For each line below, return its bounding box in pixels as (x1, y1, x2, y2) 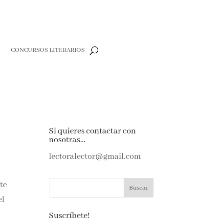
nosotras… (48, 135, 86, 146)
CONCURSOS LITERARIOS (11, 46, 85, 55)
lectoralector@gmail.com (48, 152, 141, 162)
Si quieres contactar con (48, 126, 136, 137)
